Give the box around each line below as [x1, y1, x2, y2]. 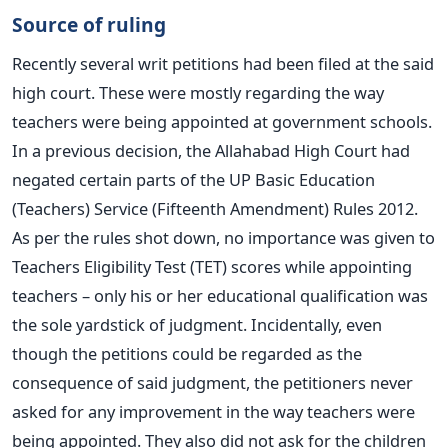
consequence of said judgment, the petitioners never [12, 370, 413, 394]
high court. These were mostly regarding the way [12, 80, 384, 104]
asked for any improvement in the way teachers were [12, 399, 415, 423]
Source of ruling [12, 10, 166, 38]
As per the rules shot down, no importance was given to [12, 225, 435, 249]
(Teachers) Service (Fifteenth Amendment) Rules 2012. [12, 196, 418, 220]
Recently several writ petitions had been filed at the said [12, 51, 434, 75]
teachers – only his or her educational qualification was [12, 283, 428, 307]
